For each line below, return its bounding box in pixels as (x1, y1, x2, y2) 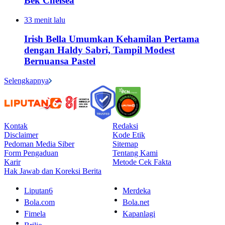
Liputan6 (24, 186, 53, 195)
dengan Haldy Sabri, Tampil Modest (24, 45, 175, 56)
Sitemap (113, 140, 138, 149)
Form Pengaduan (4, 149, 58, 158)
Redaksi (113, 122, 138, 131)
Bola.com (24, 198, 55, 207)
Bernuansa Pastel (24, 56, 95, 67)
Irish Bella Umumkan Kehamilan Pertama (24, 34, 199, 45)
